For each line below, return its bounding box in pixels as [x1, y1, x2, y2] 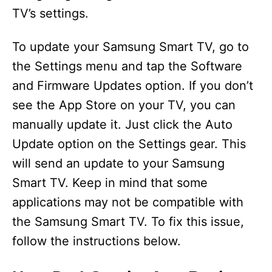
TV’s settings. [12, 6, 89, 21]
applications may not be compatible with [12, 195, 243, 210]
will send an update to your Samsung [12, 156, 225, 171]
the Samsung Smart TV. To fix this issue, [12, 214, 244, 229]
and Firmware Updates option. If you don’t [12, 78, 253, 93]
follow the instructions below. [12, 234, 181, 249]
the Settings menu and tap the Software [12, 59, 242, 74]
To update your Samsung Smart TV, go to [12, 39, 249, 55]
